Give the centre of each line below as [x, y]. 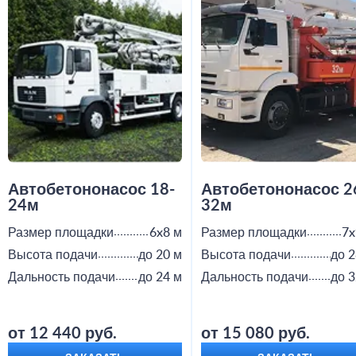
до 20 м [160, 255]
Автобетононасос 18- [91, 190]
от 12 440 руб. [62, 334]
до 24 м [160, 278]
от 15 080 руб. [255, 334]
